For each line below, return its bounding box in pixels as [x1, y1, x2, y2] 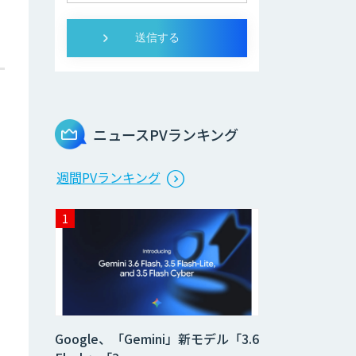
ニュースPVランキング [93, 124, 238, 145]
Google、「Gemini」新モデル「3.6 [55, 328, 259, 348]
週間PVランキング [56, 168, 161, 187]
